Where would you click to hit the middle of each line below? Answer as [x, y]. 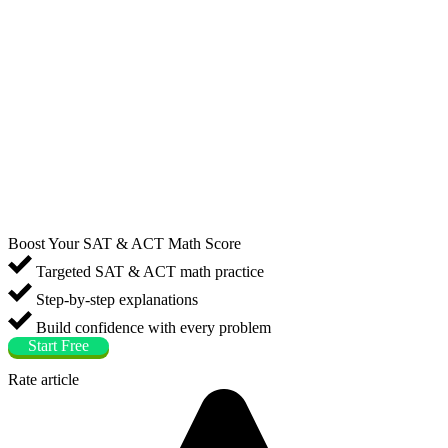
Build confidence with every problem [151, 327]
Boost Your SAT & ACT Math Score [124, 243]
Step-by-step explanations [115, 299]
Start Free [58, 345]
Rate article [43, 379]
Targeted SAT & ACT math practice [148, 271]
